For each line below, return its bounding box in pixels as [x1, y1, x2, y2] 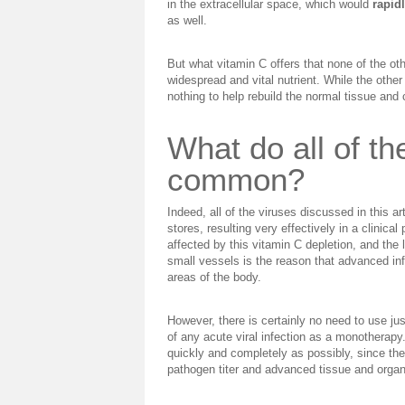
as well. [167, 14, 207, 27]
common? [167, 162, 305, 197]
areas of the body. [167, 270, 261, 284]
